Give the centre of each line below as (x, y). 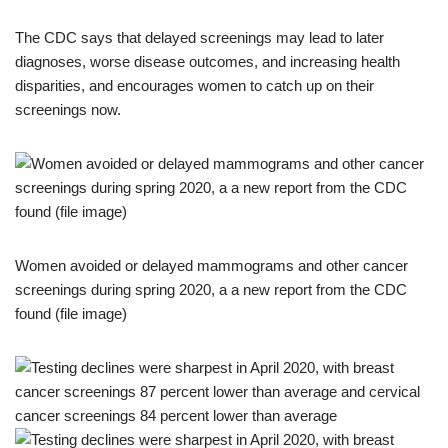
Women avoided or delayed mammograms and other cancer (211, 265)
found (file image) (71, 313)
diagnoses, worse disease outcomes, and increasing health (207, 61)
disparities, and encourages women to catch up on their (194, 85)
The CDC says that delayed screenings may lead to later (199, 37)
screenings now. (68, 109)
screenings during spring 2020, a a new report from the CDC (211, 289)
